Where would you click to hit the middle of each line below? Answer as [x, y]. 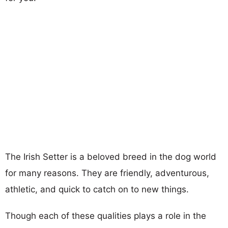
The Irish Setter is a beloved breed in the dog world [111, 156]
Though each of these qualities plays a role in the [106, 216]
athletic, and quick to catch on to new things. [97, 189]
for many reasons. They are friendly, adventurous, [107, 173]
